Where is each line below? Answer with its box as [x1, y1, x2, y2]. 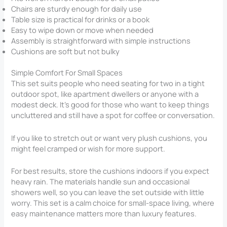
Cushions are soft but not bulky [11, 46, 120, 56]
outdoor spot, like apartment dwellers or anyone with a [11, 89, 199, 99]
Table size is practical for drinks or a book [11, 14, 150, 24]
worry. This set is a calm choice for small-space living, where [11, 198, 215, 208]
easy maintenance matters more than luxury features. [11, 208, 197, 219]
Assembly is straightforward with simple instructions [11, 35, 191, 46]
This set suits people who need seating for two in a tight [11, 78, 205, 89]
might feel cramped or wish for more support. [11, 143, 166, 154]
